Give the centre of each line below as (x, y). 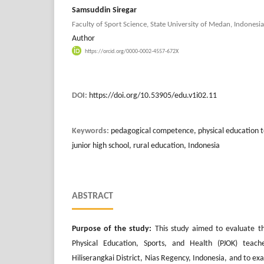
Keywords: (91, 131)
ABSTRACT (93, 196)
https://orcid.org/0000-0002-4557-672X (132, 51)
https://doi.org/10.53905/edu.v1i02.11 (153, 95)
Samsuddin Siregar (104, 10)
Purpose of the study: (112, 229)
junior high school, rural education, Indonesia (146, 146)
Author (83, 38)
